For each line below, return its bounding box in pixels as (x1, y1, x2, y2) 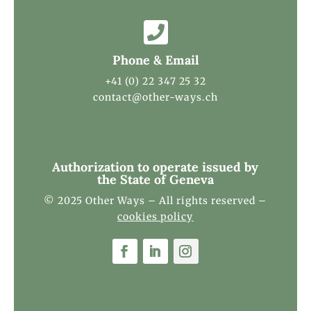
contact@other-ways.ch (93, 90, 218, 103)
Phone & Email (112, 51, 199, 68)
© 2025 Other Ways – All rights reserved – (44, 194, 267, 207)
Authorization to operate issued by (52, 158, 259, 175)
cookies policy (117, 210, 194, 223)
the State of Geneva (96, 171, 214, 187)
